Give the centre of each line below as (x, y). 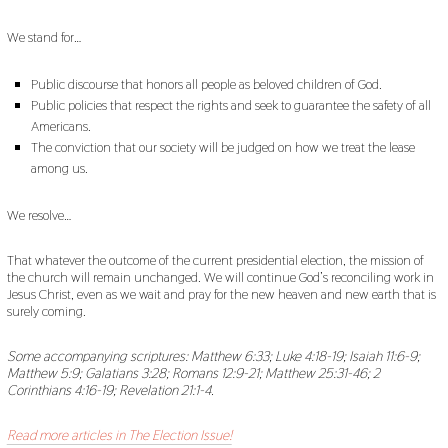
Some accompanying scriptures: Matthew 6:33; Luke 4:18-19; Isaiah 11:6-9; (213, 356)
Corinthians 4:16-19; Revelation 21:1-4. (110, 390)
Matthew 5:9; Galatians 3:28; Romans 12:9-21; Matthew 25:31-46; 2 (193, 373)
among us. (60, 168)
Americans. (61, 126)
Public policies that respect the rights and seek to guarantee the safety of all (231, 105)
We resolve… (38, 215)
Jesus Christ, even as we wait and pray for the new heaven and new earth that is (221, 294)
